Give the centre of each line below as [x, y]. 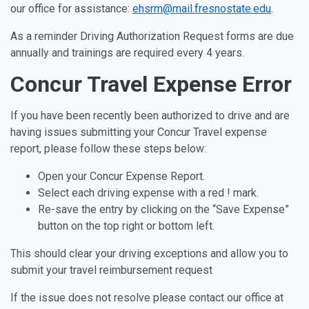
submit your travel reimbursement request [111, 270]
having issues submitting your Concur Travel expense [139, 132]
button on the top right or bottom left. [126, 226]
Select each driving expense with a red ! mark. [150, 193]
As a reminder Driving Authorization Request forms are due [152, 36]
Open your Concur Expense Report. [121, 176]
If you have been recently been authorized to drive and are [150, 116]
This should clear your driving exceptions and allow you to [149, 253]
